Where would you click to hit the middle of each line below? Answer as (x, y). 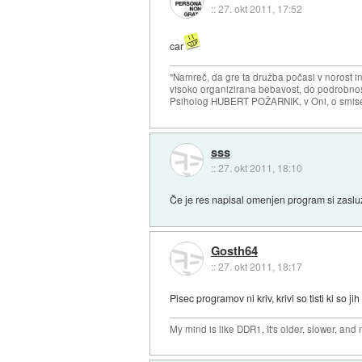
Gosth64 (234, 251)
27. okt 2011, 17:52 (260, 9)
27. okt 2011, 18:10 (260, 167)
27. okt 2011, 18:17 (260, 267)
